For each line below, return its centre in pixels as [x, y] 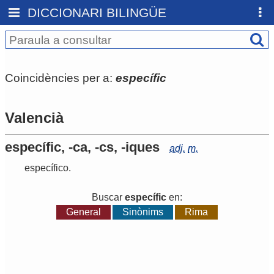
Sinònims [143, 212]
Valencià [34, 118]
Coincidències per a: [60, 78]
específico [46, 168]
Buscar [108, 198]
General [83, 212]
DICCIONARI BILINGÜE [97, 13]
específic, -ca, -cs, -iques [82, 147]
